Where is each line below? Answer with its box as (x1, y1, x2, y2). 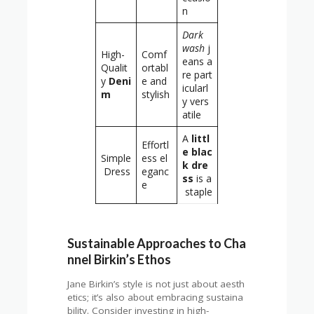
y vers (182, 94, 210, 108)
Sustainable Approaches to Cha (67, 235, 247, 252)
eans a (182, 54, 213, 68)
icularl (182, 81, 209, 95)
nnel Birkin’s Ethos (67, 252, 172, 268)
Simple (101, 151, 132, 165)
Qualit (101, 60, 128, 74)
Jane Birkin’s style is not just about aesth (67, 278, 245, 291)
